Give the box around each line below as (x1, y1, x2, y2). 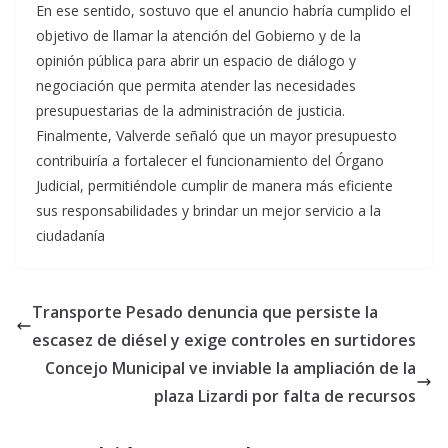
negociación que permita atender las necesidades (36, 76, 356, 95)
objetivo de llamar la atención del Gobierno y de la (36, 26, 361, 45)
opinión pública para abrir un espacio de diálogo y (36, 51, 356, 70)
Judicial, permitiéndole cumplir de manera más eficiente (36, 176, 393, 195)
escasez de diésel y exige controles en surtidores (32, 329, 416, 351)
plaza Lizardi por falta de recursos (154, 385, 416, 407)
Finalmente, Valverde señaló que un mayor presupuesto (36, 126, 397, 145)
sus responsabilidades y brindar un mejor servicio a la (36, 201, 381, 220)
